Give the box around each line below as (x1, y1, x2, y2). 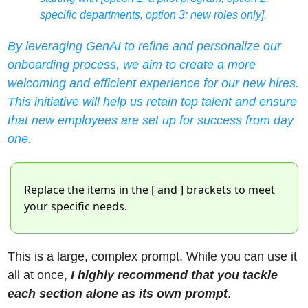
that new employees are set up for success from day (7, 113, 294, 128)
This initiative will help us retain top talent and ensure (7, 95, 297, 109)
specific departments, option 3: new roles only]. (39, 9, 267, 21)
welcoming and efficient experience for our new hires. (7, 76, 299, 91)
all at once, (7, 268, 71, 283)
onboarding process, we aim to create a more (7, 58, 256, 72)
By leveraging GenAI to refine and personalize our (7, 39, 281, 54)
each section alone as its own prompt (7, 287, 228, 301)
